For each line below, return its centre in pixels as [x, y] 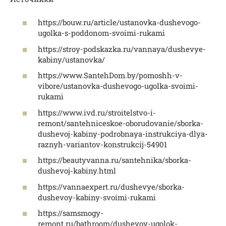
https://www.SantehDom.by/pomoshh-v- [110, 75]
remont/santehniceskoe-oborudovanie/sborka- [121, 123]
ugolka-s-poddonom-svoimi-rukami [101, 33]
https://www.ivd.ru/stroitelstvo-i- [97, 112]
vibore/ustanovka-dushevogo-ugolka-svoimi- [118, 86]
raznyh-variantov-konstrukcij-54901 [102, 144]
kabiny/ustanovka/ [71, 59]
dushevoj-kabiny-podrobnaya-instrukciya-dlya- [123, 133]
